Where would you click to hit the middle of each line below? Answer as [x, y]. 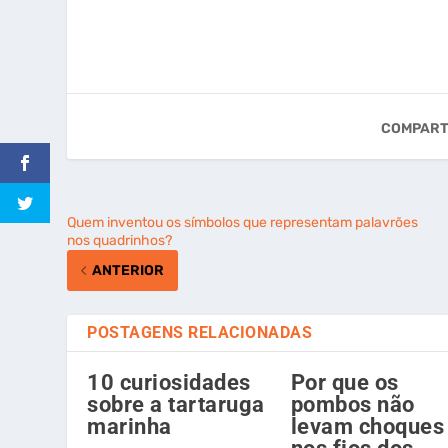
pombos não [352, 404]
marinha [129, 426]
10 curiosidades [169, 382]
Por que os [344, 382]
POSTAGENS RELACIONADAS [200, 332]
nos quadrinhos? [120, 240]
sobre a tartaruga [176, 404]
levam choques [367, 426]
